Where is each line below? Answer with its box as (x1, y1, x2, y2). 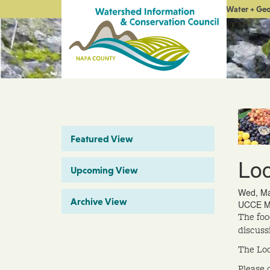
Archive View (71, 195, 127, 207)
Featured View (71, 133, 133, 144)
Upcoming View (71, 164, 138, 175)
